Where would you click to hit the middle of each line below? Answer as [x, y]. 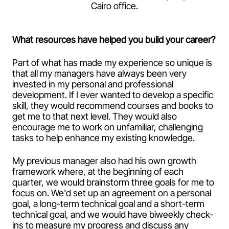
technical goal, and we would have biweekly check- [113, 214]
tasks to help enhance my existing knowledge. [105, 138]
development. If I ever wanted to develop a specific [113, 95]
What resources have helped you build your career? [114, 39]
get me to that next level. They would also [95, 116]
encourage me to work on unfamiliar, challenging [108, 127]
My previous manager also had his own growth [104, 161]
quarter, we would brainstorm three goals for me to [113, 182]
